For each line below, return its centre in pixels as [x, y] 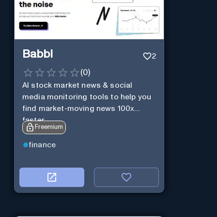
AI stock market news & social [77, 85]
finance [42, 145]
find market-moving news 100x [78, 108]
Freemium [49, 127]
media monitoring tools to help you [87, 97]
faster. [34, 120]
